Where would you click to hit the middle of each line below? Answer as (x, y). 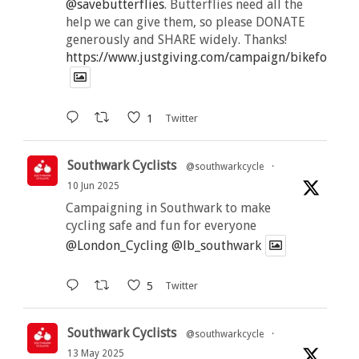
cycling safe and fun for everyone (161, 225)
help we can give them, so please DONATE (185, 22)
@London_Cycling (117, 245)
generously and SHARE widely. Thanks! (176, 40)
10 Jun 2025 (93, 186)
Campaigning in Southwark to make (168, 208)
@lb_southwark (216, 245)
